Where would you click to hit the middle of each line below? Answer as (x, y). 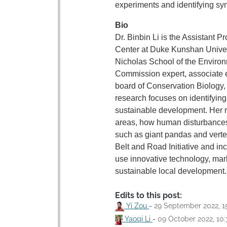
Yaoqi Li (138, 219)
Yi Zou (137, 206)
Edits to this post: (148, 195)
